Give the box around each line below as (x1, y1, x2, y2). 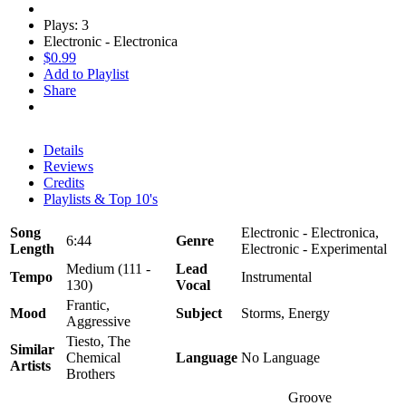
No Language (241, 349, 320, 365)
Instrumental (241, 268, 312, 285)
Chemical (66, 349, 121, 365)
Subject (176, 304, 222, 321)
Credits (43, 174, 84, 190)
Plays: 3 (43, 16, 89, 33)
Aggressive (66, 313, 130, 329)
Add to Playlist (43, 65, 129, 82)
